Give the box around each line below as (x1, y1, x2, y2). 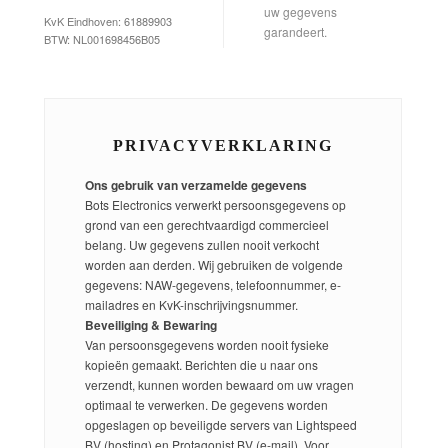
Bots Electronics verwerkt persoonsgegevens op (85, 195, 346, 213)
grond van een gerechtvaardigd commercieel (85, 215, 329, 233)
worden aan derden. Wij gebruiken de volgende (85, 255, 343, 273)
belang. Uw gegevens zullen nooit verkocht (85, 235, 319, 253)
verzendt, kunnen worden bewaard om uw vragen (85, 375, 354, 393)
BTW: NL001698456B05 (44, 31, 160, 48)
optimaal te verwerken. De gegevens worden (85, 395, 328, 413)
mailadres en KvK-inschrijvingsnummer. (85, 295, 298, 313)
